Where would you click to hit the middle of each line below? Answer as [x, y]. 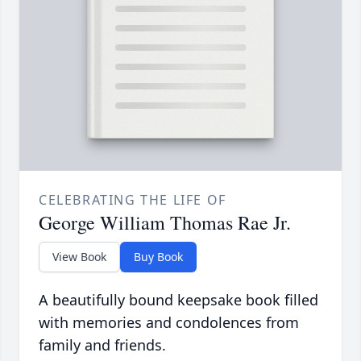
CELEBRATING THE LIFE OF [133, 200]
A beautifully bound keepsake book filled [178, 300]
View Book [79, 257]
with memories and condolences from [169, 323]
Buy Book [158, 257]
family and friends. [102, 345]
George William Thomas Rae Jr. [165, 223]
